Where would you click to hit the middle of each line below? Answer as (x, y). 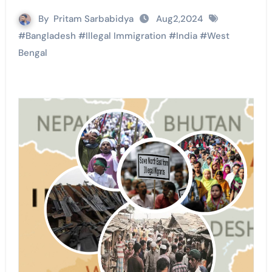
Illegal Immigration (126, 36)
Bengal (32, 53)
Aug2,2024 (179, 19)
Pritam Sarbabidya (93, 19)
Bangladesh (50, 36)
